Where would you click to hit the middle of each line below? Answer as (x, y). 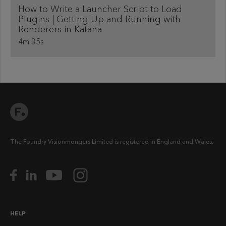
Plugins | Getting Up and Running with (99, 19)
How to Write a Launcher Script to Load (100, 9)
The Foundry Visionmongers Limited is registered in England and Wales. (112, 142)
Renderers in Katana (60, 29)
